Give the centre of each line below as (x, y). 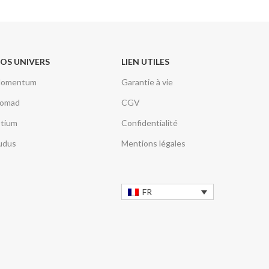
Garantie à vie (147, 82)
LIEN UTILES (146, 62)
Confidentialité (150, 123)
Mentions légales (154, 143)
